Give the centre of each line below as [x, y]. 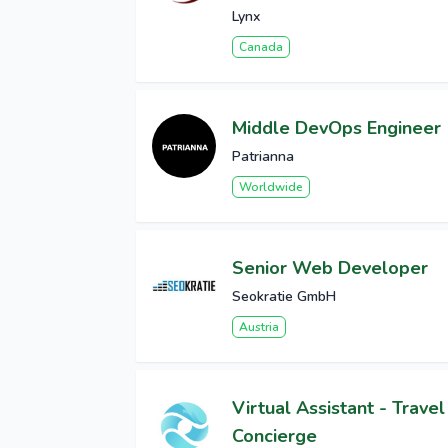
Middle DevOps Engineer [336, 128]
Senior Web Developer [330, 268]
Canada [261, 47]
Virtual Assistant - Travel [338, 408]
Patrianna [263, 157]
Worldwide [271, 187]
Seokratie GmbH [284, 297]
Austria [259, 327]
